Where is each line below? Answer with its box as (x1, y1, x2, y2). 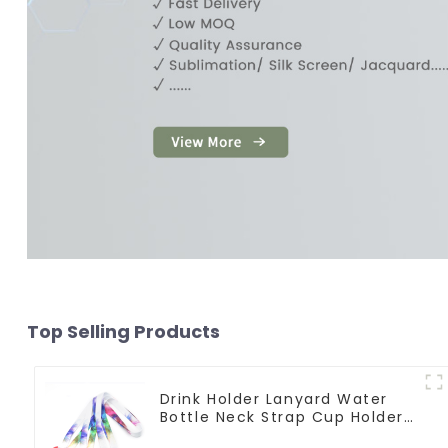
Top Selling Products (26, 318, 220, 344)
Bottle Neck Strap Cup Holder (159, 406, 404, 427)
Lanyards (159, 424, 235, 445)
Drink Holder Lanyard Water (159, 388, 388, 409)
